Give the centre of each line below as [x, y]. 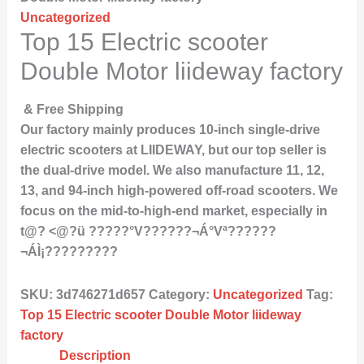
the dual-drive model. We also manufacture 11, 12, [172, 171]
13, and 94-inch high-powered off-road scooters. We [179, 191]
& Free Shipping [73, 110]
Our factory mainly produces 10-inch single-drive [170, 130]
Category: [180, 295]
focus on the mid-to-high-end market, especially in [173, 211]
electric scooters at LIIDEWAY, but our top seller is [173, 150]
